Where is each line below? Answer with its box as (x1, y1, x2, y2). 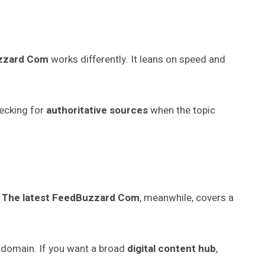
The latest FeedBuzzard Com (2, 190, 140, 205)
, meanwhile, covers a (140, 190, 234, 205)
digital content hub (127, 241, 216, 256)
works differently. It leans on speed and (49, 51, 225, 67)
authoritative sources (46, 102, 148, 118)
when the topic (148, 102, 215, 118)
